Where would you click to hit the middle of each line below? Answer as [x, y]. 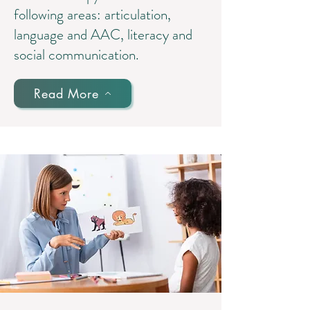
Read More [66, 93]
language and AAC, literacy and [103, 35]
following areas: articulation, [92, 15]
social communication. [76, 55]
